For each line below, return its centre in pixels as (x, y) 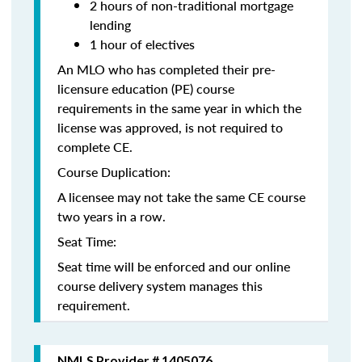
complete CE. (95, 147)
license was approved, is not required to (170, 127)
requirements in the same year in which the (179, 108)
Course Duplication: (114, 172)
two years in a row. (112, 216)
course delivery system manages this (160, 286)
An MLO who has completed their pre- (166, 69)
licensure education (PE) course (146, 88)
